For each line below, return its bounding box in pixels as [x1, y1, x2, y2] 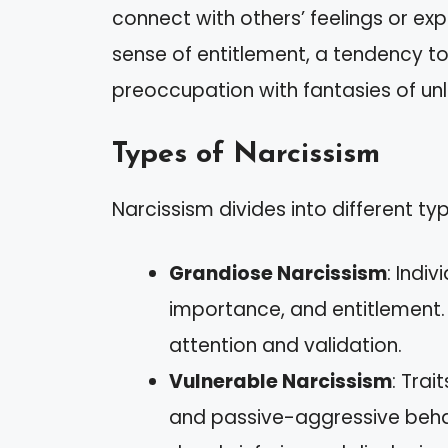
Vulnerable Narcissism [169, 368, 392, 396]
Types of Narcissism [112, 139, 380, 169]
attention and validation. [169, 332, 402, 360]
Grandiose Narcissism [169, 260, 387, 288]
